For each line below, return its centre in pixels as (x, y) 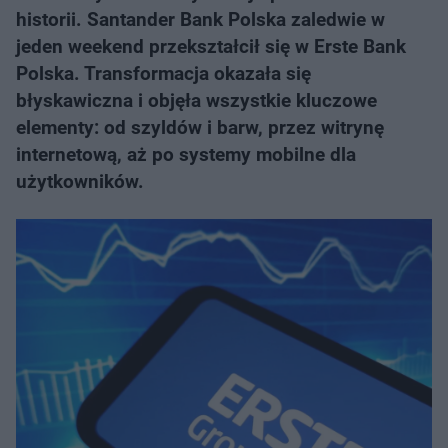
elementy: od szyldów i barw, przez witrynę (200, 127)
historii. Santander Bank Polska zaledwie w (200, 19)
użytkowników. (80, 181)
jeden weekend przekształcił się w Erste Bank (211, 46)
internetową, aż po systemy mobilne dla (186, 154)
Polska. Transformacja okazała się (163, 73)
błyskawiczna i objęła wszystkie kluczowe (196, 100)
